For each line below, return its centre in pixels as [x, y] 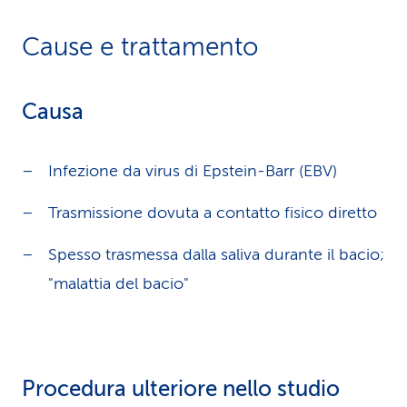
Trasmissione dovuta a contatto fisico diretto [213, 213]
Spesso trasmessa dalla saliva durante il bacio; [216, 254]
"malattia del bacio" [119, 283]
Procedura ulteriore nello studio [181, 389]
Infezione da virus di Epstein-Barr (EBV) [193, 171]
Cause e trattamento [140, 47]
